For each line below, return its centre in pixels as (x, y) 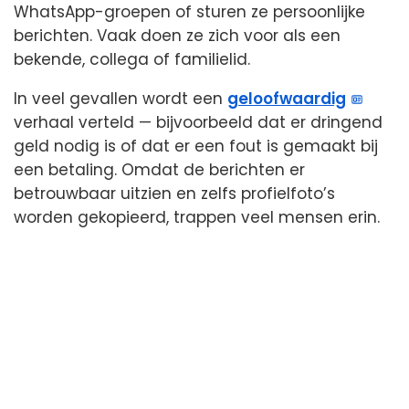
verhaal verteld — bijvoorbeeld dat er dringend (198, 122)
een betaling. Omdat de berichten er (159, 169)
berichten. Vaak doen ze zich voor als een (177, 35)
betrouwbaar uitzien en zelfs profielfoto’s (174, 193)
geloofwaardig (287, 98)
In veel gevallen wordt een (121, 98)
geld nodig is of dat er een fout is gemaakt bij (196, 146)
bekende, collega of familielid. (132, 59)
